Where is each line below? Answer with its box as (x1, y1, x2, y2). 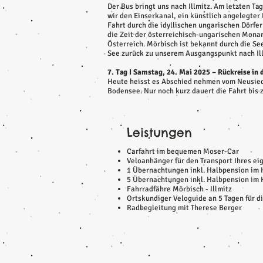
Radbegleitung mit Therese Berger (127, 203, 242, 213)
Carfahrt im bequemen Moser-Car (127, 147, 239, 156)
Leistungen (127, 125, 192, 140)
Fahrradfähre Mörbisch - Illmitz (127, 184, 232, 194)
